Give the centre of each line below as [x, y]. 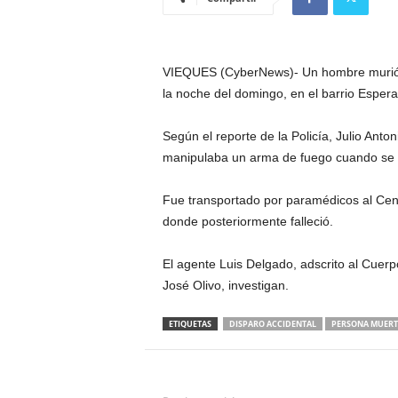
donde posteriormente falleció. [247, 221]
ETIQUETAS [190, 324]
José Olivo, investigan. [225, 285]
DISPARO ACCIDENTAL [272, 324]
